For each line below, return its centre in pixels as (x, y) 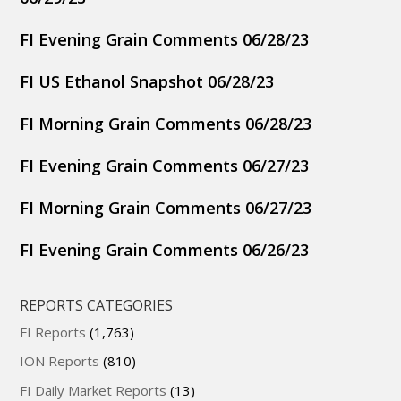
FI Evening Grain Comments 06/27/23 (165, 165)
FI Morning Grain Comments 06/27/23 (166, 207)
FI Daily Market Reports (94, 390)
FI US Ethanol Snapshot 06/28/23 (147, 81)
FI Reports (53, 332)
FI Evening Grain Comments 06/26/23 (165, 249)
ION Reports (60, 361)
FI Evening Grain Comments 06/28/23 (165, 39)
